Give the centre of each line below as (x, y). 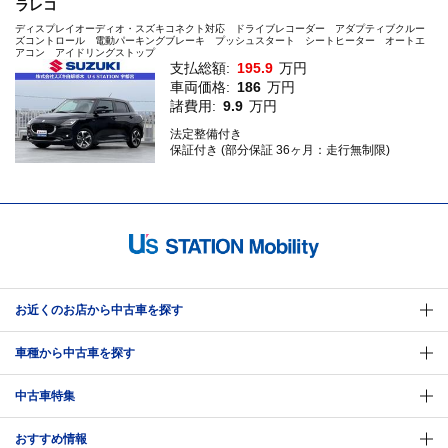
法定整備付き (206, 133)
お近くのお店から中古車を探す (99, 310)
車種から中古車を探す (75, 353)
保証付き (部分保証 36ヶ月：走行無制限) (280, 149)
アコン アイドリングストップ (85, 52)
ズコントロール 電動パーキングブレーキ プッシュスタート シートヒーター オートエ (220, 40)
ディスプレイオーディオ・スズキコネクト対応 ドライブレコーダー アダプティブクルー (220, 28)
